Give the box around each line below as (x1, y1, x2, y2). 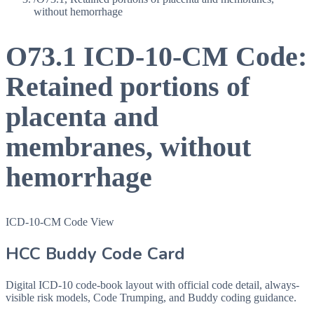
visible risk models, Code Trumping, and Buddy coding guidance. (6, 291, 296, 303)
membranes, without (6, 131, 251, 163)
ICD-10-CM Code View (6, 215, 114, 228)
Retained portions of (6, 71, 250, 103)
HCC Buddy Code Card (6, 242, 185, 265)
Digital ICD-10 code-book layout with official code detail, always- (6, 278, 299, 291)
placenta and (6, 101, 158, 133)
